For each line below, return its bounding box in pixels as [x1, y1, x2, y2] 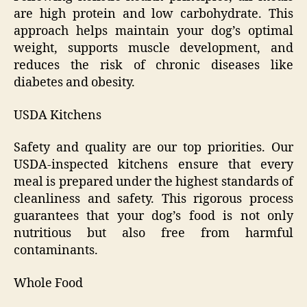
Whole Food [14, 275, 83, 291]
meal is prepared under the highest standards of [14, 174, 293, 191]
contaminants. [14, 243, 98, 259]
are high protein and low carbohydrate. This [14, 6, 293, 23]
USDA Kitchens [14, 107, 101, 123]
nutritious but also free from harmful [14, 225, 293, 242]
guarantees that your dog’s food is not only [14, 208, 293, 225]
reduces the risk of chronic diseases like [14, 58, 293, 74]
